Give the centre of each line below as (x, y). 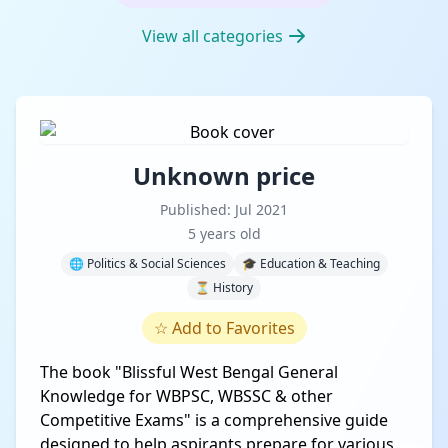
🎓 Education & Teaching (310, 263)
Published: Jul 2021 (224, 209)
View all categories (212, 35)
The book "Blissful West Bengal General (189, 371)
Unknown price (224, 175)
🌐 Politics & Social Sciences (147, 263)
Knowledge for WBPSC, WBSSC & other (186, 395)
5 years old (224, 233)
